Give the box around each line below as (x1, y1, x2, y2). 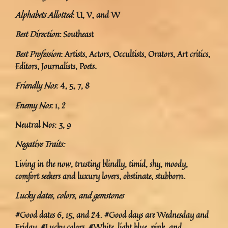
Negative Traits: (15, 138, 65, 151)
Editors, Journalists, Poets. (15, 60, 97, 72)
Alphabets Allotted (15, 8, 72, 21)
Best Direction (15, 28, 59, 41)
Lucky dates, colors (15, 189, 74, 202)
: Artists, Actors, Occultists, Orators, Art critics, (61, 47, 210, 60)
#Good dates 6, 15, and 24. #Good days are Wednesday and (15, 209, 209, 221)
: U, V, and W (72, 8, 120, 21)
